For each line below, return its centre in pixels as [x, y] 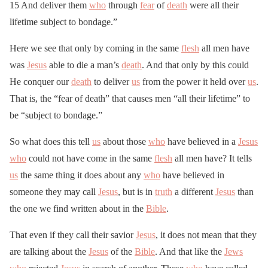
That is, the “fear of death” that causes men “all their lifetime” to [130, 99]
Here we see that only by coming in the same [95, 48]
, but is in [136, 192]
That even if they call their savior [73, 235]
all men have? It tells [212, 159]
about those [124, 142]
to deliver [112, 82]
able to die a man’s [84, 65]
